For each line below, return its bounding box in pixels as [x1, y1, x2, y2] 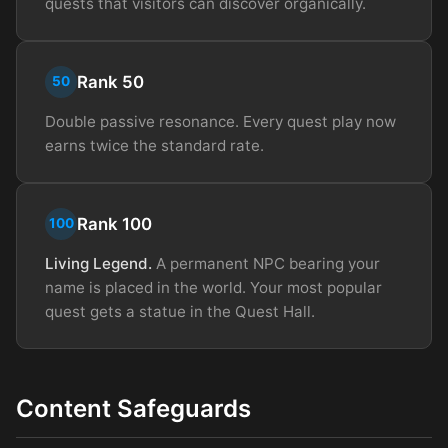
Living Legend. [45, 253, 152, 273]
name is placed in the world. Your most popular [45, 277, 382, 297]
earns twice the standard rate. [45, 135, 264, 155]
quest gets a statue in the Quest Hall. [45, 301, 315, 321]
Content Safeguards [16, 393, 251, 423]
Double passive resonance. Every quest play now [45, 111, 396, 131]
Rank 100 [77, 213, 152, 234]
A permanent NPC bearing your [152, 253, 380, 273]
